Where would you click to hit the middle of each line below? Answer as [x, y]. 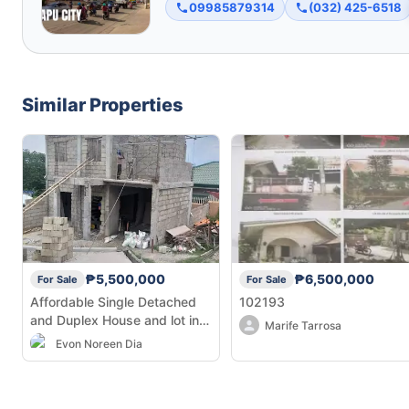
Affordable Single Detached [113, 301]
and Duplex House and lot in [115, 320]
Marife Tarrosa [303, 325]
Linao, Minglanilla [81, 338]
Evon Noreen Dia [99, 343]
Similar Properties [103, 105]
